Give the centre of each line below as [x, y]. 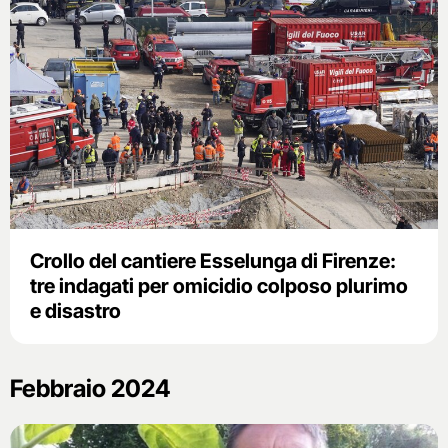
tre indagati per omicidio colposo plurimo [219, 286]
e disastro [75, 311]
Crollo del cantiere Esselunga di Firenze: [213, 261]
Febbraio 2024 [90, 389]
